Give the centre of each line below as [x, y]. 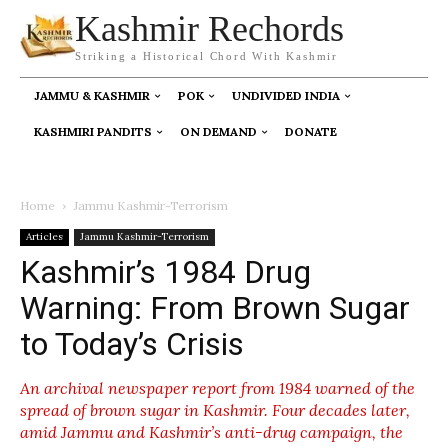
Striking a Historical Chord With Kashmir [206, 56]
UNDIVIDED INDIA [286, 95]
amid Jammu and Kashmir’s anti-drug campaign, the [211, 432]
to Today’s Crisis [132, 344]
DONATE [311, 131]
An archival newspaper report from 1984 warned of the [217, 388]
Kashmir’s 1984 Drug [165, 272]
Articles [44, 236]
